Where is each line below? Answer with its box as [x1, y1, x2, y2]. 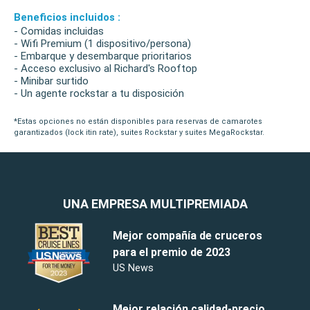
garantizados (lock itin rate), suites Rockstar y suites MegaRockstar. [14, 127, 264, 137]
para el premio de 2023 [112, 245, 230, 259]
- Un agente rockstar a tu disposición [14, 86, 184, 100]
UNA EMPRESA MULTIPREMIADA [62, 196, 248, 211]
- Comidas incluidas [14, 24, 104, 37]
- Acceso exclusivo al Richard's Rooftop [14, 62, 197, 75]
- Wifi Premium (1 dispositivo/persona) [14, 37, 191, 50]
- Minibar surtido [14, 74, 89, 87]
